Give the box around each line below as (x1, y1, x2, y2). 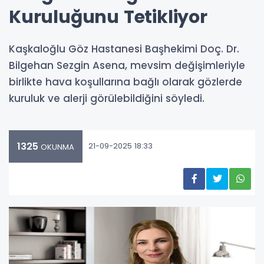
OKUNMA (38, 141, 74, 153)
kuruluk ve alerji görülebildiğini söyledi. (9, 91, 204, 105)
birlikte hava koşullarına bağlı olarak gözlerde (9, 74, 242, 89)
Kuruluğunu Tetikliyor (9, 4, 207, 29)
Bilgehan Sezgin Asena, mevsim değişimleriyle (9, 58, 245, 72)
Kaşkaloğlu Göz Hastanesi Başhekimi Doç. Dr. (9, 41, 239, 56)
